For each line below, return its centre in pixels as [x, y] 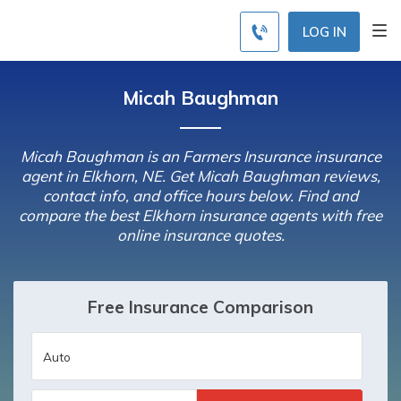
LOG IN [324, 31]
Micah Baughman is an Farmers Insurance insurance [200, 156]
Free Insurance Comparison [200, 307]
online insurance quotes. [200, 235]
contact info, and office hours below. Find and [200, 196]
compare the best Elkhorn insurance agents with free [200, 215]
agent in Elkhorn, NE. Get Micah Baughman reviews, [200, 176]
